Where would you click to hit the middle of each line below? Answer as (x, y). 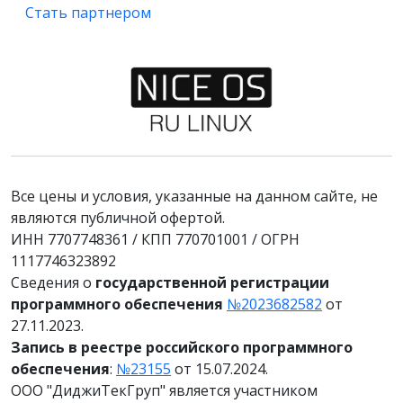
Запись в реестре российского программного (182, 347)
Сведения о (53, 282)
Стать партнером (88, 13)
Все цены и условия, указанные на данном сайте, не (194, 196)
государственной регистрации (212, 282)
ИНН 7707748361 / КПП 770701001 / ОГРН (155, 239)
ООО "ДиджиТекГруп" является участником (164, 390)
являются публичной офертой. (118, 218)
